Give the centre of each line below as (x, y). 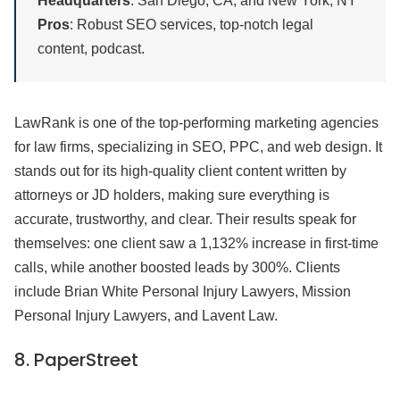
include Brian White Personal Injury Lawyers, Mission (183, 292)
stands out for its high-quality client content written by (180, 171)
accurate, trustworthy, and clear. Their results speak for (185, 220)
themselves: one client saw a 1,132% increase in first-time (196, 244)
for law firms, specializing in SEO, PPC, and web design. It (198, 147)
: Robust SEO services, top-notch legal (192, 25)
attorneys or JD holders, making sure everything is (172, 196)
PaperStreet (86, 360)
